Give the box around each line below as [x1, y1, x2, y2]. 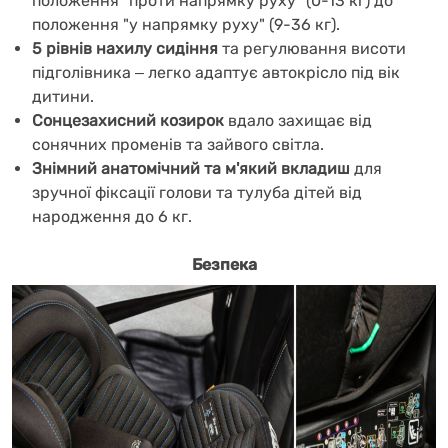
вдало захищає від [224, 111, 372, 130]
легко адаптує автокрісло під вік [144, 63, 400, 82]
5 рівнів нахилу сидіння [32, 39, 218, 58]
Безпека [191, 255, 257, 274]
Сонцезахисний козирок [32, 111, 224, 130]
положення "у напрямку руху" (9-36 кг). [32, 15, 340, 34]
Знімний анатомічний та [32, 159, 225, 178]
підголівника [32, 63, 135, 82]
